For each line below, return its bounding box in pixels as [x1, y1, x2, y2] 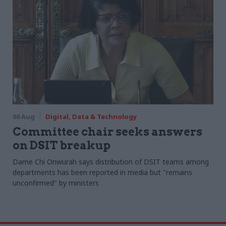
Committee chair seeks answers [12, 125, 202, 139]
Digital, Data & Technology [45, 112, 137, 122]
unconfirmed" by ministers [12, 178, 99, 188]
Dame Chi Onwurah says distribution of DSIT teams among [12, 157, 209, 167]
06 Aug [12, 112, 35, 122]
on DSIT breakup [12, 139, 110, 152]
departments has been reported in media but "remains [12, 167, 192, 178]
